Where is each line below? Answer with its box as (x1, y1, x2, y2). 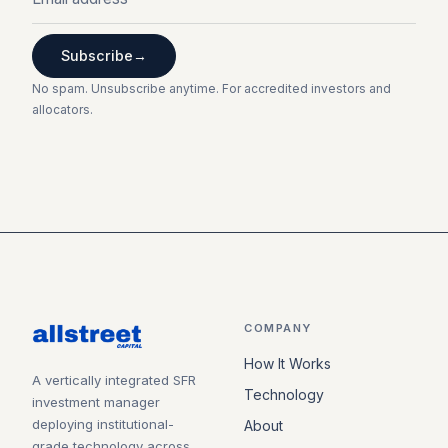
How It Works (244, 354, 331, 372)
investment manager (32, 393, 160, 410)
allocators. (32, 101, 93, 117)
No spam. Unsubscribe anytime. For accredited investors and (32, 80, 391, 96)
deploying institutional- (32, 415, 174, 432)
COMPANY (244, 320, 312, 335)
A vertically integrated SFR (32, 371, 196, 388)
